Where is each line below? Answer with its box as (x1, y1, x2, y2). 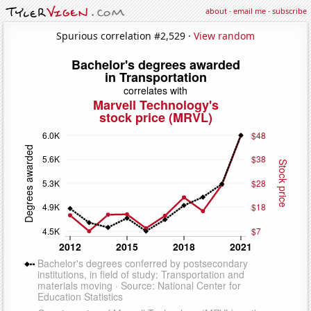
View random (194, 28, 255, 42)
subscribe (272, 6, 307, 16)
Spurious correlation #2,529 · (56, 28, 194, 42)
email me (233, 6, 266, 16)
